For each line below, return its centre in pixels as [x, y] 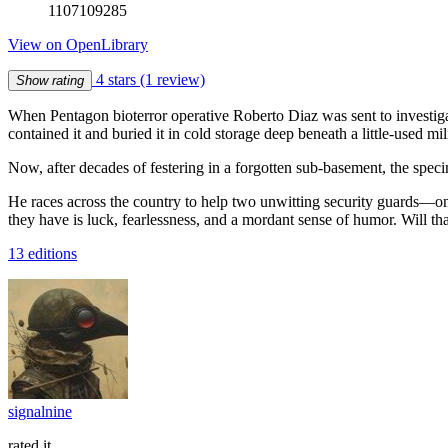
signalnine [40, 411]
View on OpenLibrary [78, 44]
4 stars [116, 79]
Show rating [50, 80]
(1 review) [172, 79]
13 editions [42, 253]
